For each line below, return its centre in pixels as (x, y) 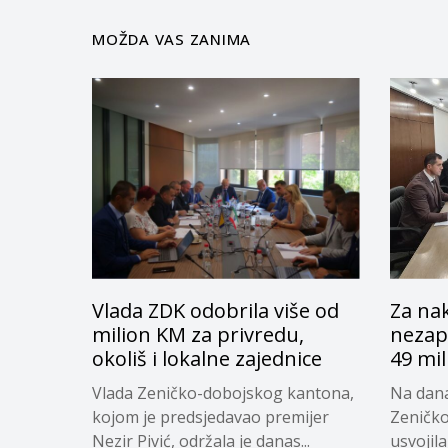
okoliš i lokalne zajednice (207, 358)
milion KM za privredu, (198, 334)
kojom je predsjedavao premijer (210, 416)
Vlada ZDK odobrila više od (215, 310)
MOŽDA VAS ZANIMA (171, 39)
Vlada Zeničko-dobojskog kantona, (223, 392)
